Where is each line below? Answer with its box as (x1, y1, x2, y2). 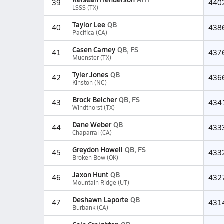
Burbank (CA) (72, 203, 108, 211)
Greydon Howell (72, 144, 123, 154)
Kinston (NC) (72, 78, 107, 86)
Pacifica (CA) (72, 28, 107, 36)
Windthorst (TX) (72, 103, 115, 111)
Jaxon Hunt (72, 169, 108, 179)
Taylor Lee (72, 19, 105, 29)
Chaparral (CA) (72, 128, 112, 136)
